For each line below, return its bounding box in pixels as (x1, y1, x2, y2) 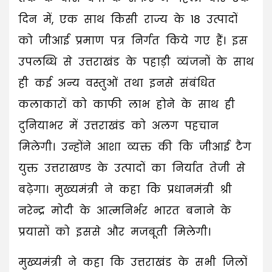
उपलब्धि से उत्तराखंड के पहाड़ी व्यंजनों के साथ (18, 55, 254, 70)
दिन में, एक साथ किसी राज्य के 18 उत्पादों (18, 12, 237, 27)
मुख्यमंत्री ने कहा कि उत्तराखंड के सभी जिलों (18, 255, 247, 270)
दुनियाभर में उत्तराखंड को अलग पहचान (18, 118, 219, 134)
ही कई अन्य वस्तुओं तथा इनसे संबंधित (18, 76, 216, 91)
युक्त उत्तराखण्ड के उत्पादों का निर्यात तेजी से (18, 161, 245, 176)
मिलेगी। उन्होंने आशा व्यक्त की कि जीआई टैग (18, 140, 251, 155)
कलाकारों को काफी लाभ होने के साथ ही (18, 97, 235, 112)
